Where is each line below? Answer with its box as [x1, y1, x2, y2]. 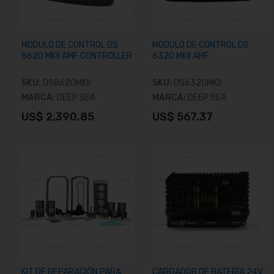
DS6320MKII [174, 78, 221, 88]
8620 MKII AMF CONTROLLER [21, 51, 132, 61]
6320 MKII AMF [152, 51, 209, 61]
